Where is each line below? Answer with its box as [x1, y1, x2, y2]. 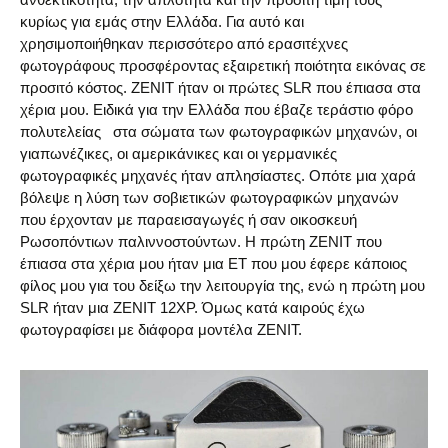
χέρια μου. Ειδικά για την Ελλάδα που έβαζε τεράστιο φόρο [20, 101, 413, 118]
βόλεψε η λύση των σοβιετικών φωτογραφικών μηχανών [20, 189, 399, 206]
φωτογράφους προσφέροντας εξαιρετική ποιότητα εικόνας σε [20, 57, 426, 74]
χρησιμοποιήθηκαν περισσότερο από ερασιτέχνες [20, 35, 348, 52]
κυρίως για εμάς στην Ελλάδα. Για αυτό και [20, 13, 304, 30]
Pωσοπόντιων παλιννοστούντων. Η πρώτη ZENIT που [20, 233, 382, 250]
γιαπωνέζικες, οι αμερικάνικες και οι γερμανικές [20, 145, 337, 162]
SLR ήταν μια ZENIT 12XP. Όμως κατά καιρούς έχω [20, 299, 365, 316]
